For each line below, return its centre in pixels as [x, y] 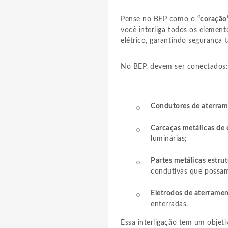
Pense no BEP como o [159, 20]
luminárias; [169, 139]
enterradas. [169, 204]
